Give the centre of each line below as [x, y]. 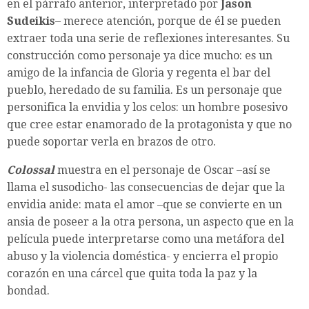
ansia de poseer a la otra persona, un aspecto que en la [150, 222]
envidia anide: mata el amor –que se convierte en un [144, 205]
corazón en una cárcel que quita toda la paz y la [132, 274]
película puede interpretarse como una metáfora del [146, 239]
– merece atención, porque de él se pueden [168, 21]
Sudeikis [31, 21]
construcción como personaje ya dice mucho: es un [140, 56]
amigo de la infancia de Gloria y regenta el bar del [139, 73]
